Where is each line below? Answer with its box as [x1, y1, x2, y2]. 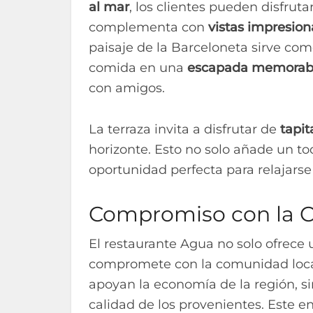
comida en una [89, 59, 187, 75]
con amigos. [89, 80, 165, 96]
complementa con [89, 19, 208, 35]
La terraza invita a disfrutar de [89, 121, 280, 137]
